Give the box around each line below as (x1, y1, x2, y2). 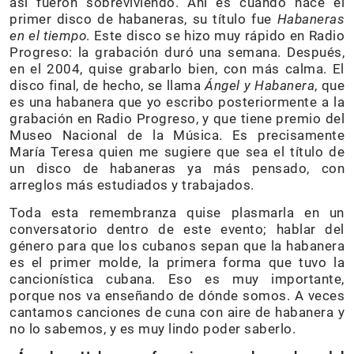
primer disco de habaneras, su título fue (9, 11, 277, 28)
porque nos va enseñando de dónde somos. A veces (9, 288, 345, 304)
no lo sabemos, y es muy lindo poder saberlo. (9, 321, 296, 337)
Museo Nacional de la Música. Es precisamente (9, 127, 345, 144)
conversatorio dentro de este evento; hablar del (9, 221, 345, 238)
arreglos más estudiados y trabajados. (9, 177, 254, 194)
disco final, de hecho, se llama (9, 77, 205, 94)
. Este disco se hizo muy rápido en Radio (86, 28, 345, 44)
